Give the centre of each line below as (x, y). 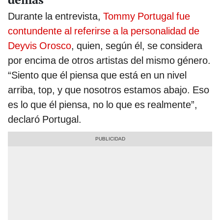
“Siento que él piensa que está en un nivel (97, 75)
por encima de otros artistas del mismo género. (109, 60)
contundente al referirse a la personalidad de (104, 31)
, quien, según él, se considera (137, 45)
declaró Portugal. (45, 119)
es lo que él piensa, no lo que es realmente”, (103, 104)
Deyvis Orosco (40, 45)
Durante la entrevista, (55, 16)
